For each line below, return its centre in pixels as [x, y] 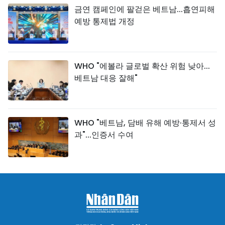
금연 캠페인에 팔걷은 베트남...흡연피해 [145, 9]
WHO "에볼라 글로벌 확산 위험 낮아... [142, 66]
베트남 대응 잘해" [106, 78]
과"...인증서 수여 [104, 135]
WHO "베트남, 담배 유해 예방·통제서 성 [145, 123]
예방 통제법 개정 [104, 21]
